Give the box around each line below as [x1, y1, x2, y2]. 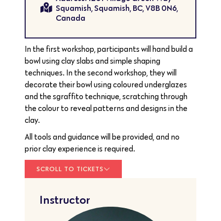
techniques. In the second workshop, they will [25, 68, 177, 77]
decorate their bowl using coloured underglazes [25, 79, 187, 89]
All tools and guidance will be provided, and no [25, 132, 180, 142]
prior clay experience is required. [25, 144, 135, 153]
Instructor [39, 192, 90, 207]
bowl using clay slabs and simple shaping [25, 56, 160, 66]
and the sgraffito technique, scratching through [25, 91, 187, 101]
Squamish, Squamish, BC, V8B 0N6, [56, 2, 179, 13]
